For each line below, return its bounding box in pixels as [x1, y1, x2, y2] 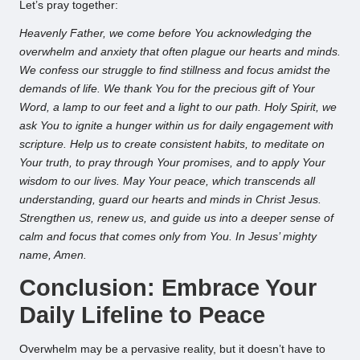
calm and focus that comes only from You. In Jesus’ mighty [19, 230, 317, 243]
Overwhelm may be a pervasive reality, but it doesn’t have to [19, 343, 325, 356]
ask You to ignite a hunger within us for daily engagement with [19, 119, 333, 132]
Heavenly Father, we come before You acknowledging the [19, 27, 312, 39]
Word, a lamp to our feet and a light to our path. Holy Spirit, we [19, 100, 337, 113]
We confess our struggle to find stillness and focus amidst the [19, 63, 330, 76]
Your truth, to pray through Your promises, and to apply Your [19, 156, 325, 169]
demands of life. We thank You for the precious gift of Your [19, 82, 315, 95]
